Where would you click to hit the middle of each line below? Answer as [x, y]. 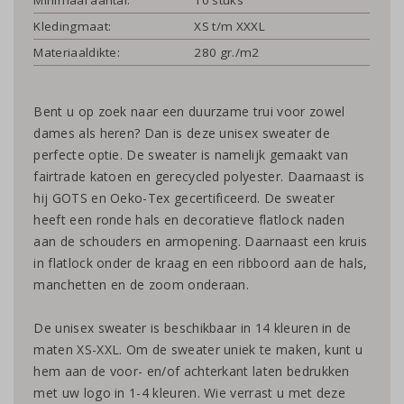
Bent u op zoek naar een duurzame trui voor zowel [189, 112]
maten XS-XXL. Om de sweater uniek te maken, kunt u [198, 350]
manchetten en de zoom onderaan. [142, 285]
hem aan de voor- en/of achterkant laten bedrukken [192, 372]
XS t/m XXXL [230, 26]
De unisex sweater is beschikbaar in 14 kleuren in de [193, 328]
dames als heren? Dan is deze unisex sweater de [182, 133]
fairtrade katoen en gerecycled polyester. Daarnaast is [199, 177]
